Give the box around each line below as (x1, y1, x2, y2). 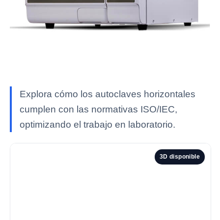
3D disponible (159, 153, 200, 160)
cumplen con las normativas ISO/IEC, (20, 104, 177, 114)
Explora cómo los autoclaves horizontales (20, 89, 195, 99)
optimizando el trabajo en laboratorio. (20, 119, 175, 130)
